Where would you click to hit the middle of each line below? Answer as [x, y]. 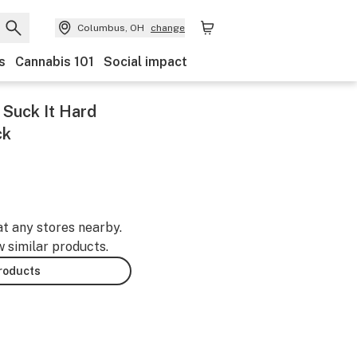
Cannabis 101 [55, 62]
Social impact [145, 62]
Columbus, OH [111, 28]
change [168, 28]
